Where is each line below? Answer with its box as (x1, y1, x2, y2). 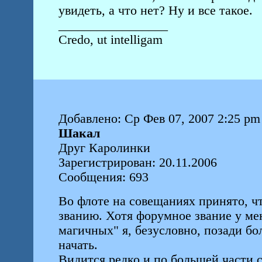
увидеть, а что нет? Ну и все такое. (58, 4, 253, 18)
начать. (58, 238, 98, 252)
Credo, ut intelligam (58, 33, 163, 47)
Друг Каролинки (58, 141, 150, 155)
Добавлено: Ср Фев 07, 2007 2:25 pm (58, 112, 260, 126)
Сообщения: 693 (58, 170, 149, 184)
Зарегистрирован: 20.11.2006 (58, 156, 217, 170)
